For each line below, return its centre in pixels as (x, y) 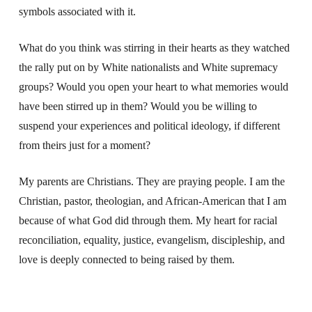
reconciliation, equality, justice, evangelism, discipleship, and (151, 240)
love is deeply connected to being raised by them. (126, 259)
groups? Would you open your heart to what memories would (153, 86)
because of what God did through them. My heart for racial (148, 220)
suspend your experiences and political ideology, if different (149, 125)
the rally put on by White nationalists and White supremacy (148, 67)
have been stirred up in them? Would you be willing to (138, 106)
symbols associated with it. (77, 11)
